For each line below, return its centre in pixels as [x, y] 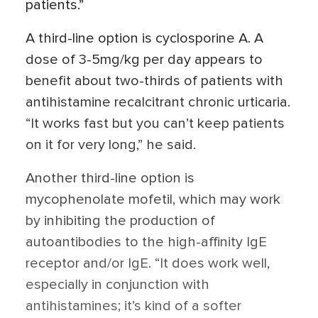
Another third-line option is [110, 178]
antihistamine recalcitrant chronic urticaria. [158, 102]
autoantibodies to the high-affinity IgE [146, 242]
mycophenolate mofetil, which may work [153, 199]
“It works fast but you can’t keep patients [155, 124]
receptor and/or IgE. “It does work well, [148, 263]
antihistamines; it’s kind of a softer [133, 306]
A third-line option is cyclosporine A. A [144, 38]
